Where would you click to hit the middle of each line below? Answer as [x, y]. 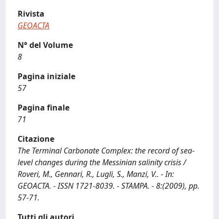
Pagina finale [44, 108]
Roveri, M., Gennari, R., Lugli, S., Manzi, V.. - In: [96, 174]
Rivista [31, 14]
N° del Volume [45, 45]
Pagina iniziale [46, 76]
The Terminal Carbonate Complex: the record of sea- [106, 151]
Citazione [36, 139]
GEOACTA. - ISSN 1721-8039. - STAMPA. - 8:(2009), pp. [109, 186]
